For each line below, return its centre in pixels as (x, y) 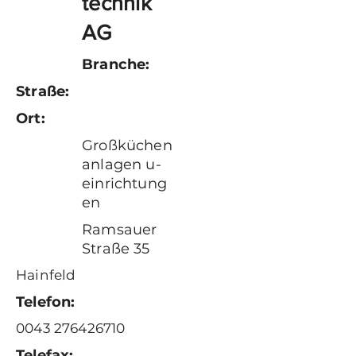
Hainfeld (46, 275)
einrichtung (124, 184)
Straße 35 (116, 249)
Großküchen (127, 145)
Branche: (116, 64)
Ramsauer (120, 230)
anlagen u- (122, 164)
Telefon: (46, 302)
